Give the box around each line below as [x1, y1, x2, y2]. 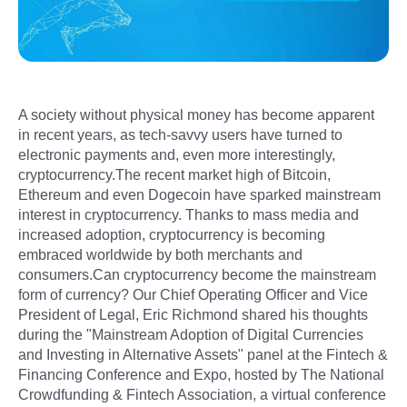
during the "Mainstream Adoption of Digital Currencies [18, 326, 363, 342]
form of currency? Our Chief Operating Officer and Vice [18, 286, 368, 303]
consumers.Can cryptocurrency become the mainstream [18, 266, 376, 283]
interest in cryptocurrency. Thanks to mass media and [18, 206, 359, 223]
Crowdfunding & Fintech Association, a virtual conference [18, 386, 386, 402]
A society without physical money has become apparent [18, 106, 374, 123]
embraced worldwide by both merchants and [18, 246, 303, 263]
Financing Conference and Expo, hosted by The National [18, 366, 384, 382]
